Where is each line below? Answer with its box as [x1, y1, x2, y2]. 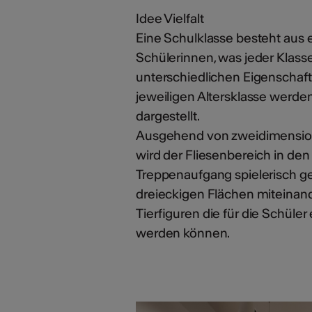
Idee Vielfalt [136, 10, 204, 26]
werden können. [136, 224, 231, 241]
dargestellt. [136, 107, 200, 124]
